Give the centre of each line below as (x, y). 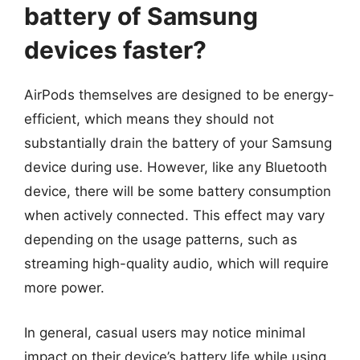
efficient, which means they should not (149, 119)
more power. (64, 288)
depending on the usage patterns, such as (161, 239)
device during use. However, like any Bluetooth (176, 167)
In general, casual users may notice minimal (165, 332)
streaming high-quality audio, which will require (176, 264)
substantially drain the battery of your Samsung (178, 143)
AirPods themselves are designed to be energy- (179, 95)
